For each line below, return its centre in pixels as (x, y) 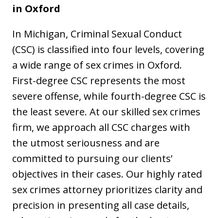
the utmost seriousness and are (86, 143)
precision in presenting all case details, (101, 205)
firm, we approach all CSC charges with (101, 127)
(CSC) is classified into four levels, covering (108, 49)
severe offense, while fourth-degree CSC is (109, 96)
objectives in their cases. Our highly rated (107, 174)
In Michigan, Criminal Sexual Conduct (97, 34)
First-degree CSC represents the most (99, 81)
